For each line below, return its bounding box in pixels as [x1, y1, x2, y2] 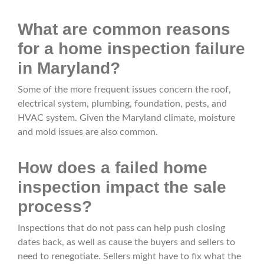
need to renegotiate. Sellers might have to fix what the [18, 252, 241, 262]
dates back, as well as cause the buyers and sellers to [18, 237, 235, 247]
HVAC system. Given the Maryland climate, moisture [18, 113, 235, 123]
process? [18, 197, 92, 216]
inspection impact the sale [18, 178, 226, 197]
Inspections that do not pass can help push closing [18, 223, 225, 233]
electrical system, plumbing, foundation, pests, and [18, 99, 227, 109]
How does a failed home [18, 159, 207, 177]
